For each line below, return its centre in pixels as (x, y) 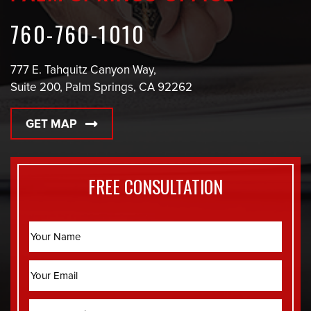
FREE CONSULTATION (155, 186)
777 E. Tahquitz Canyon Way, (83, 70)
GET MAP (51, 124)
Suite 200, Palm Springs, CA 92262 (101, 87)
